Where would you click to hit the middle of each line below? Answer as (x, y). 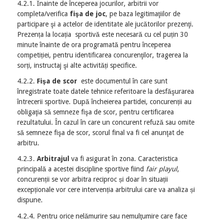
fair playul (162, 169)
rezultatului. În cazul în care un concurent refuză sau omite (106, 123)
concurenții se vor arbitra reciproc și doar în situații (93, 179)
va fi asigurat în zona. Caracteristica (124, 159)
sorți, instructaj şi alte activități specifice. (77, 65)
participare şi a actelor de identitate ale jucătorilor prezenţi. (105, 24)
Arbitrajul (53, 159)
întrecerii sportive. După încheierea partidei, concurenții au (104, 102)
